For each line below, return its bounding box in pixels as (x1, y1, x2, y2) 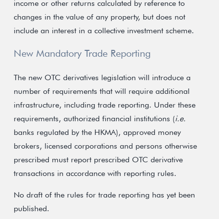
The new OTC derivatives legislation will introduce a (14, 73, 191, 82)
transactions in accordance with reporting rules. (14, 169, 176, 178)
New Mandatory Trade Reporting (14, 47, 151, 59)
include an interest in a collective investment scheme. (14, 26, 194, 35)
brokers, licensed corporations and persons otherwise (14, 141, 197, 151)
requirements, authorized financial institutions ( (14, 114, 175, 123)
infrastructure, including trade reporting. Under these (14, 100, 196, 109)
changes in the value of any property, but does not (14, 12, 185, 22)
